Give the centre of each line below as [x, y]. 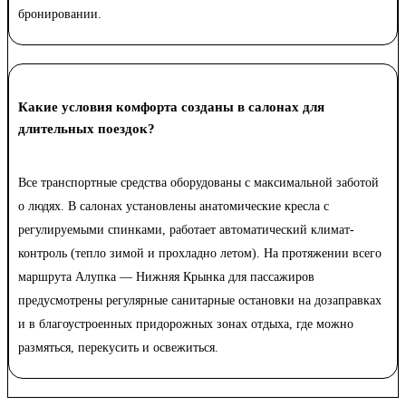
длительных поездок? [87, 129]
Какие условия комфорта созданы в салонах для [171, 107]
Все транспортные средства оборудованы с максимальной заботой [198, 183]
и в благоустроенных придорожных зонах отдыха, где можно [186, 324]
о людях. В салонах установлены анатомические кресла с [174, 207]
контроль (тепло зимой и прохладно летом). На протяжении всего [200, 254]
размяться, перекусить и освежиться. [118, 348]
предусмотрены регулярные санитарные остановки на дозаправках [200, 301]
